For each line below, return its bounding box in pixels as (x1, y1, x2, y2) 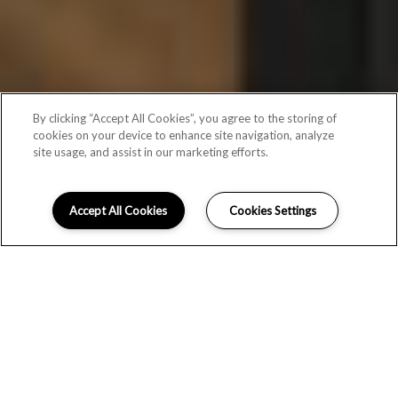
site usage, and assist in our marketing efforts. (33, 145, 269, 159)
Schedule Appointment (147, 209, 276, 223)
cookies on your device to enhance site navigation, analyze (33, 128, 335, 142)
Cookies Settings (228, 203, 316, 218)
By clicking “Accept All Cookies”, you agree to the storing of (33, 111, 338, 125)
